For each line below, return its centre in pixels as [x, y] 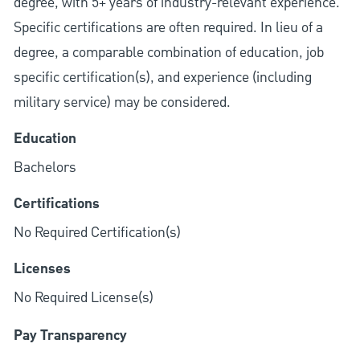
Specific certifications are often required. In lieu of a [168, 28]
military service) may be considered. [122, 103]
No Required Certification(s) [97, 233]
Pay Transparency [70, 336]
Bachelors [45, 168]
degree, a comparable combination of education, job [168, 53]
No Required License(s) [83, 298]
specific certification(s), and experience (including [162, 78]
